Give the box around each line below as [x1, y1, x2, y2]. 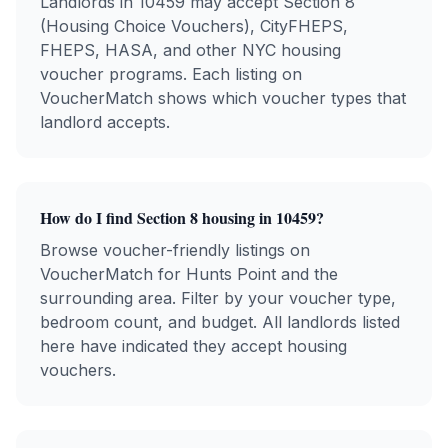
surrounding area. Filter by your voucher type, [40, 288, 396, 308]
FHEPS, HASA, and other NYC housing [40, 40, 341, 60]
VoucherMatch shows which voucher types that [40, 88, 406, 108]
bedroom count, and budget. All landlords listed [40, 312, 400, 332]
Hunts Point [186, 264, 276, 284]
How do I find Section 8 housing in [40, 206, 276, 229]
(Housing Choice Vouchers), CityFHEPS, [40, 16, 348, 36]
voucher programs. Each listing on [40, 64, 302, 84]
